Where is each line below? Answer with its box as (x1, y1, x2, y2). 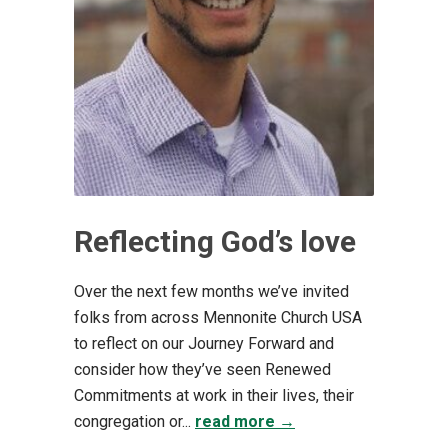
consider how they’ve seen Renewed (74, 360, 331, 380)
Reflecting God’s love (74, 224, 356, 260)
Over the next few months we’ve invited (74, 282, 349, 302)
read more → (195, 412, 295, 432)
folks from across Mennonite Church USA (74, 308, 362, 328)
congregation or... (74, 412, 195, 432)
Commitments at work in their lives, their (74, 386, 354, 406)
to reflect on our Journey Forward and (74, 334, 334, 354)
